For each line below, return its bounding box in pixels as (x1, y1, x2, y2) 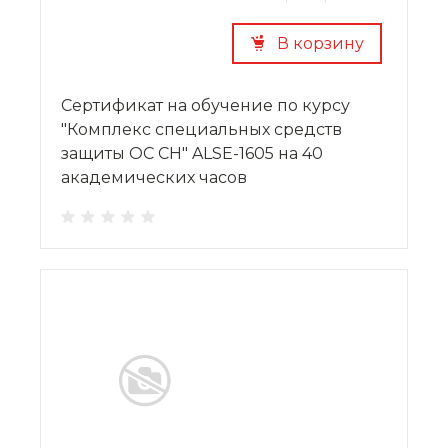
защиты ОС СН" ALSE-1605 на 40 (61, 143, 323, 163)
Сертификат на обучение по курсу (61, 95, 350, 115)
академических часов (61, 167, 247, 187)
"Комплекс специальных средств (61, 119, 342, 139)
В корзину (276, 33, 364, 53)
